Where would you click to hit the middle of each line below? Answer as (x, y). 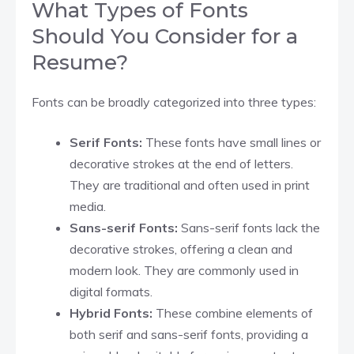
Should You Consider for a (165, 36)
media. (88, 206)
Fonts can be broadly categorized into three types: (174, 102)
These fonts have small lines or (232, 142)
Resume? (80, 62)
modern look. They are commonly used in (184, 270)
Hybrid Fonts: (113, 313)
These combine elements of (234, 313)
